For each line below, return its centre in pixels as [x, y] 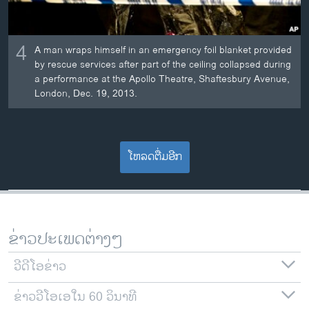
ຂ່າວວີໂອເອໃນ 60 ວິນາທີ [75, 297]
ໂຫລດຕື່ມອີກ [154, 157]
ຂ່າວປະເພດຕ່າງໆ [66, 239]
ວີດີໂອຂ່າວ [40, 267]
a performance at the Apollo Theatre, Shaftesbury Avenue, [162, 79]
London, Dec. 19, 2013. [86, 94]
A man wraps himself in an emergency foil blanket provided [163, 50]
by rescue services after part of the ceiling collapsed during [163, 65]
